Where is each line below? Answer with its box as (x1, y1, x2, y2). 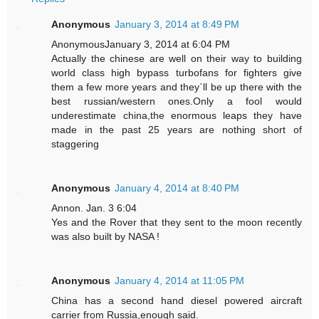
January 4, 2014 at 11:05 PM (115, 275, 245, 287)
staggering (51, 138, 100, 150)
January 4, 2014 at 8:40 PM (115, 182, 240, 194)
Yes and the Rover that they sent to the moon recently (51, 216, 302, 229)
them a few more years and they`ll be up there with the (51, 81, 302, 93)
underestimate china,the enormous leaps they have (51, 110, 302, 122)
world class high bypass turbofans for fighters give (51, 67, 302, 79)
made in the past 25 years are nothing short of (51, 124, 302, 136)
